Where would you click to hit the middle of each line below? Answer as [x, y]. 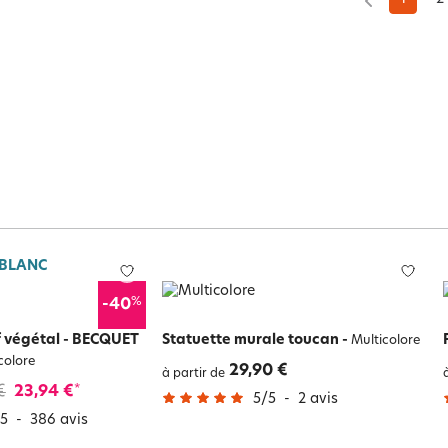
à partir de [193, 373]
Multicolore [383, 340]
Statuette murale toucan [250, 340]
